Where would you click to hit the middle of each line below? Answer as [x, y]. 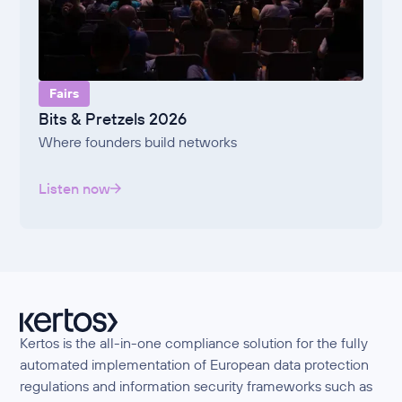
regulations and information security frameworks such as [197, 386]
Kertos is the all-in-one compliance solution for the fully [194, 343]
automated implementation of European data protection [195, 365]
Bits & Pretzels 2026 [113, 119]
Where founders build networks [138, 142]
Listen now [75, 189]
